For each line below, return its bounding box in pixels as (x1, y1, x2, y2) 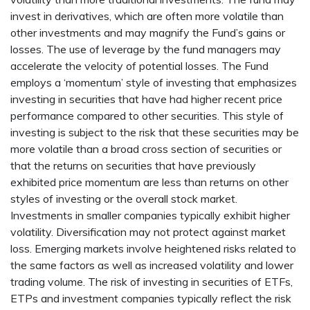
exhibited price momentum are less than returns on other (10, 175, 289, 190)
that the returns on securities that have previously (10, 158, 256, 173)
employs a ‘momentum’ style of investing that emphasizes (10, 75, 297, 90)
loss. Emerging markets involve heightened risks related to (10, 241, 296, 256)
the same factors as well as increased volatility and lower (10, 258, 293, 273)
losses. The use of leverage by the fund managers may (10, 42, 281, 57)
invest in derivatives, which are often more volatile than (10, 9, 284, 24)
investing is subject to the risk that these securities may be (10, 125, 299, 140)
